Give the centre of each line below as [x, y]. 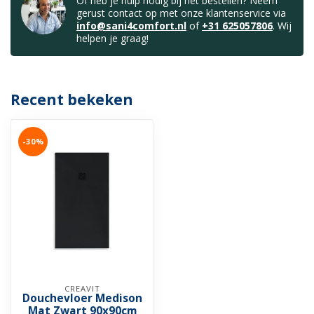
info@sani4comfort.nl [131, 26]
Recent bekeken [72, 100]
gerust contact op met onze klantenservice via [181, 13]
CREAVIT [82, 289]
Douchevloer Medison [82, 299]
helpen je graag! [112, 39]
